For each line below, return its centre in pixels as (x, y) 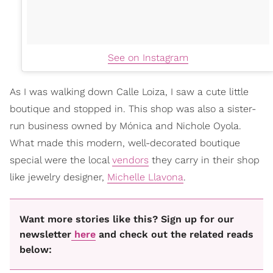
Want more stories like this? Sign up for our (127, 219)
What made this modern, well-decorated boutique (125, 143)
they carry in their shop (204, 160)
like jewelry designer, (58, 177)
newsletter (45, 234)
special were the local (61, 160)
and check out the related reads (175, 234)
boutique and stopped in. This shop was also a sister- (133, 108)
